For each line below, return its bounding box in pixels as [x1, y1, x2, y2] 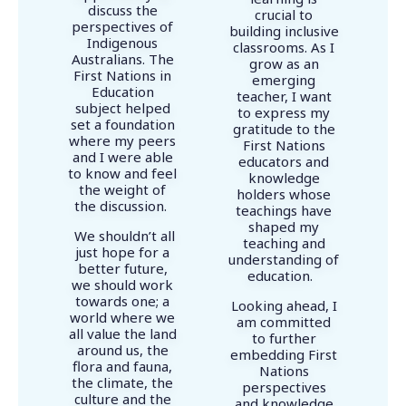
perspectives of [72, 17, 173, 36]
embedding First [230, 345, 337, 364]
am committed [237, 313, 331, 332]
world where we [70, 308, 175, 327]
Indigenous [87, 34, 158, 53]
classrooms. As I [233, 38, 334, 57]
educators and [238, 152, 329, 171]
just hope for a [75, 243, 169, 262]
